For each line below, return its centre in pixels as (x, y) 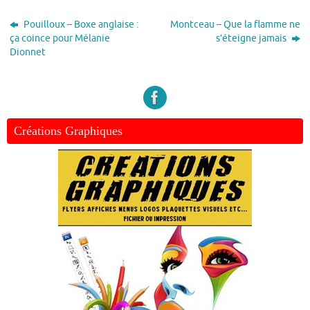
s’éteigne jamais (252, 38)
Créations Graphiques (68, 130)
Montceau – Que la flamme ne (235, 24)
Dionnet (28, 52)
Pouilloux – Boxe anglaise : (80, 24)
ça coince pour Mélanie (60, 38)
